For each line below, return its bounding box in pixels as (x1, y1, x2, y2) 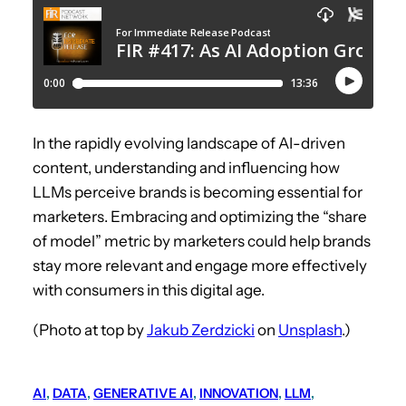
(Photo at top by (33, 321, 147, 340)
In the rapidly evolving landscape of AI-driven (33, 134, 345, 153)
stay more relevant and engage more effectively (33, 256, 367, 275)
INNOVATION (199, 385, 278, 402)
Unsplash (278, 321, 342, 340)
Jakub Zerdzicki (147, 321, 255, 340)
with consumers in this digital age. (33, 281, 265, 300)
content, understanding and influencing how (33, 159, 340, 178)
